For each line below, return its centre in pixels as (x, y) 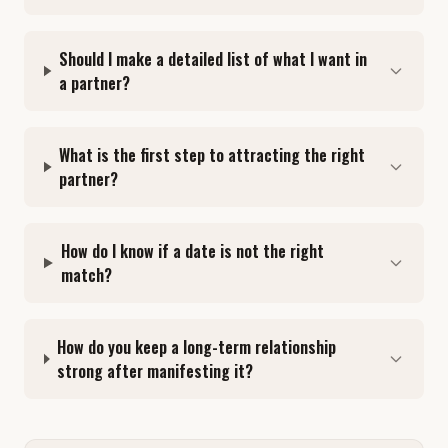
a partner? (95, 83)
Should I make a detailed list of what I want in (213, 59)
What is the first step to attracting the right (212, 155)
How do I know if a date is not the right (192, 251)
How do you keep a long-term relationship (197, 347)
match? (86, 275)
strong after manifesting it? (155, 371)
